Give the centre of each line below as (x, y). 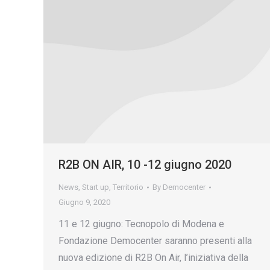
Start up (96, 187)
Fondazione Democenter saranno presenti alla (155, 241)
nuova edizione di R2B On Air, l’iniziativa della (153, 258)
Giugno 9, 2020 (84, 202)
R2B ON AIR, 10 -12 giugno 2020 (145, 165)
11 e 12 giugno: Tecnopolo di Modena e (141, 224)
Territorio (128, 187)
